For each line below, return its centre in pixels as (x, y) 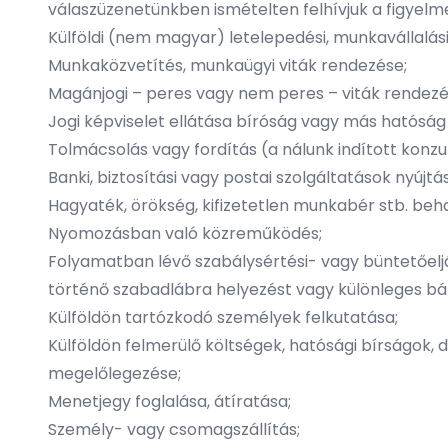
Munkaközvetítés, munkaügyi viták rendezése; (227, 65)
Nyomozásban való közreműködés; (185, 233)
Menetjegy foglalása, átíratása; (169, 401)
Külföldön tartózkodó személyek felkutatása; (223, 317)
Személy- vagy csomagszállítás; (174, 429)
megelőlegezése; (114, 373)
